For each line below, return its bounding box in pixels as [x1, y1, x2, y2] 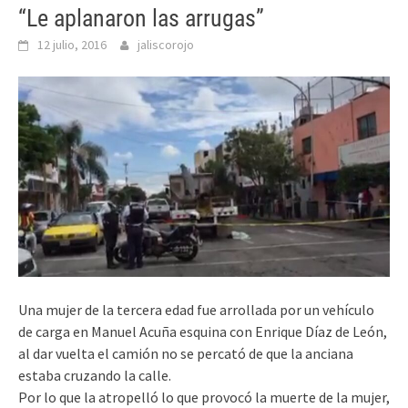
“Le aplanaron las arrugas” [18, 5, 264, 32]
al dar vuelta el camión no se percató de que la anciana [18, 344, 353, 363]
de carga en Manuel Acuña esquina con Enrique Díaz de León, [18, 322, 387, 342]
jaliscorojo [138, 36, 194, 53]
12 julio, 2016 [37, 36, 107, 53]
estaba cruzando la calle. [18, 366, 171, 385]
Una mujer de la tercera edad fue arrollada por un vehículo [18, 301, 374, 320]
